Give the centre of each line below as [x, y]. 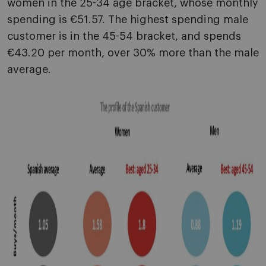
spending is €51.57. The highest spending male [128, 20]
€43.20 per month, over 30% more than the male [133, 53]
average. [29, 70]
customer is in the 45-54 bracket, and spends [124, 37]
